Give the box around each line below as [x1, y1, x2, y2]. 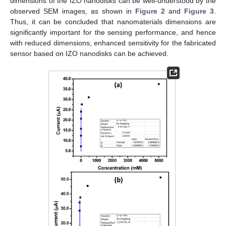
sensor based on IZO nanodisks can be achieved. [10, 49, 168, 58]
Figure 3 [184, 7, 214, 16]
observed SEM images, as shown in [10, 7, 135, 16]
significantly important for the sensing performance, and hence [10, 28, 216, 37]
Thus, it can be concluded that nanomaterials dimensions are [10, 18, 216, 26]
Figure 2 [135, 7, 165, 16]
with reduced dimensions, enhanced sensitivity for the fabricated [10, 39, 216, 47]
